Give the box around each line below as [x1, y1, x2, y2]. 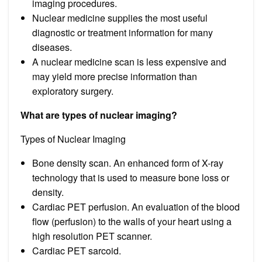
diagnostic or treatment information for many [32, 25, 213, 39]
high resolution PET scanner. [32, 229, 152, 243]
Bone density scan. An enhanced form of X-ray [32, 156, 223, 170]
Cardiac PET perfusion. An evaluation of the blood [32, 199, 240, 213]
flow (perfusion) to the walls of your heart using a [32, 214, 232, 228]
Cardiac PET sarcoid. [32, 243, 121, 257]
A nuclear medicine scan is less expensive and [32, 54, 226, 68]
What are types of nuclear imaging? [20, 108, 177, 122]
